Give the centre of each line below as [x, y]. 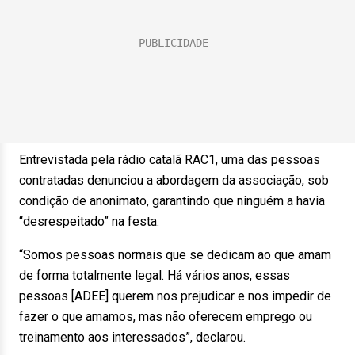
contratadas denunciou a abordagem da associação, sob [174, 180]
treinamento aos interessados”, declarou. [137, 337]
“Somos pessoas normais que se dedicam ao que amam [175, 255]
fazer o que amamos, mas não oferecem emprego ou [166, 317]
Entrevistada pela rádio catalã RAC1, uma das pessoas [170, 160]
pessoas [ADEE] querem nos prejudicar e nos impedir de [175, 296]
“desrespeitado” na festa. [94, 221]
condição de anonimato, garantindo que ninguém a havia [172, 201]
